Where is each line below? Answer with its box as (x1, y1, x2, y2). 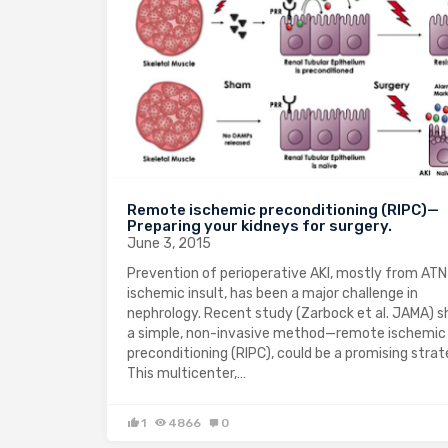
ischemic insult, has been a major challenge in (127, 285, 418, 303)
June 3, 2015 (127, 235, 211, 253)
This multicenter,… (127, 365, 246, 383)
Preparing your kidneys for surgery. (127, 217, 392, 236)
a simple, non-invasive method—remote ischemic (127, 325, 446, 343)
